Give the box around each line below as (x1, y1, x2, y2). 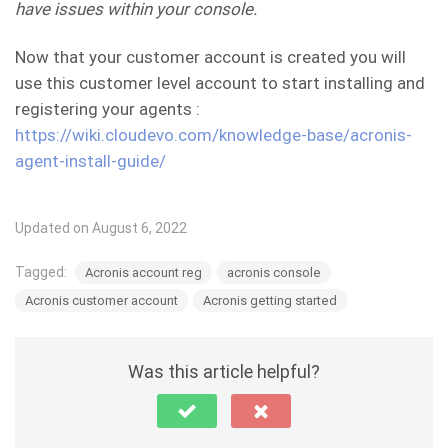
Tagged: (15, 264, 70, 281)
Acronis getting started (203, 293, 337, 309)
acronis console (227, 265, 321, 281)
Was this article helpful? (128, 361, 320, 383)
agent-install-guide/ (15, 151, 166, 172)
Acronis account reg (85, 265, 202, 281)
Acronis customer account (25, 293, 178, 309)
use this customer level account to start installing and (15, 73, 425, 94)
